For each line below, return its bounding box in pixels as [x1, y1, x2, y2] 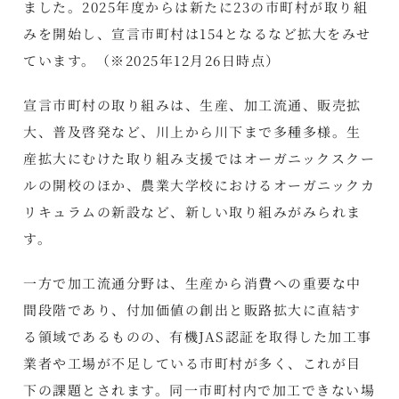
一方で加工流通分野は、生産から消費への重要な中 [23, 273, 362, 292]
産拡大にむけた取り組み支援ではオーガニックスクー [23, 148, 376, 167]
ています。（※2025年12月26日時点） [23, 50, 281, 69]
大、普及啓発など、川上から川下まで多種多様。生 [23, 121, 362, 141]
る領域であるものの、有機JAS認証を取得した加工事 [23, 326, 372, 346]
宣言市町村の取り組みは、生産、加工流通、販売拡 [23, 94, 362, 114]
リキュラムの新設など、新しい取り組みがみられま [23, 201, 362, 221]
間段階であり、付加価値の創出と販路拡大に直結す [23, 299, 362, 319]
